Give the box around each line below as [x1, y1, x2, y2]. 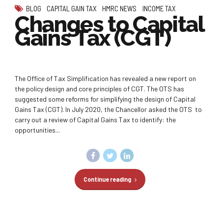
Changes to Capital [15, 11, 204, 37]
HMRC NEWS [102, 3, 137, 13]
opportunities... [15, 125, 60, 134]
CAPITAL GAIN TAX [47, 3, 97, 13]
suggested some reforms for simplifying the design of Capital [15, 94, 195, 103]
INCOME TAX [142, 3, 176, 13]
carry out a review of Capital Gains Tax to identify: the [15, 115, 176, 124]
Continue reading [83, 176, 131, 183]
